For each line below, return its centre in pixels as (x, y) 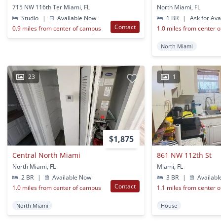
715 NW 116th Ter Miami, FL (51, 7)
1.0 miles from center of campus (57, 187)
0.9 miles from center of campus (57, 28)
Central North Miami (46, 155)
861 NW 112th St (184, 155)
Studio (30, 18)
